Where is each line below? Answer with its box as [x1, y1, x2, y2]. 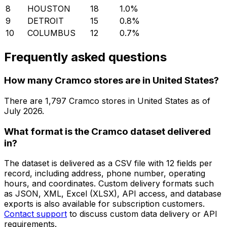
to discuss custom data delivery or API [69, 209, 217, 219]
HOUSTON [27, 4, 70, 14]
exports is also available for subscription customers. [4, 199, 205, 209]
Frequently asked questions [4, 50, 167, 65]
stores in [99, 95, 137, 106]
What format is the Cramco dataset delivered [4, 125, 211, 137]
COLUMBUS [27, 28, 75, 39]
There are [4, 95, 45, 106]
